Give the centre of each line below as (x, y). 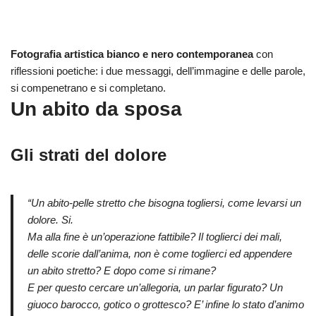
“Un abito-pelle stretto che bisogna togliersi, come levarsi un (164, 203)
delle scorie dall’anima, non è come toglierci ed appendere (160, 254)
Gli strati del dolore (89, 155)
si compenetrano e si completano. (88, 88)
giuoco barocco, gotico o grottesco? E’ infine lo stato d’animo (166, 305)
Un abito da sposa (96, 109)
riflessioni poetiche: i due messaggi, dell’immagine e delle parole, (158, 71)
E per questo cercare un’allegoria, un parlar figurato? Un (155, 288)
